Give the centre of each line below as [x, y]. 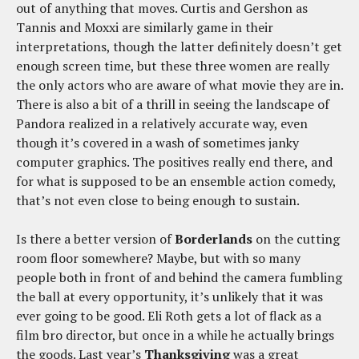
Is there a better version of [95, 238]
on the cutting [296, 238]
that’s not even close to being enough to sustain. [158, 200]
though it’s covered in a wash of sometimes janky [157, 142]
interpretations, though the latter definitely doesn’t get [179, 46]
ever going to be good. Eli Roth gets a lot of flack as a [169, 315]
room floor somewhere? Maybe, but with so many [158, 258]
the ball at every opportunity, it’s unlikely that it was [169, 296]
